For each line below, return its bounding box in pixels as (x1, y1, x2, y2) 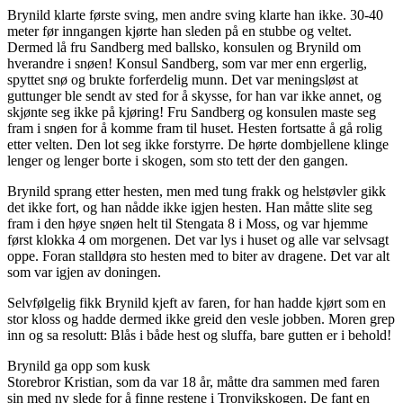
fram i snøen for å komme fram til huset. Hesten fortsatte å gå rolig (7, 121, 382, 137)
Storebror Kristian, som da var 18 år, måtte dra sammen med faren (7, 374, 380, 390)
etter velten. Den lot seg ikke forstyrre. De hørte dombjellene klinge (7, 137, 389, 153)
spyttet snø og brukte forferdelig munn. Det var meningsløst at (7, 72, 358, 88)
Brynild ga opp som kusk (7, 358, 150, 374)
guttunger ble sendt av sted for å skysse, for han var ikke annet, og (7, 88, 381, 104)
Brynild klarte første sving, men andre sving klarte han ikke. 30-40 (7, 7, 383, 23)
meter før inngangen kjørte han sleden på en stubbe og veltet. (7, 23, 352, 40)
